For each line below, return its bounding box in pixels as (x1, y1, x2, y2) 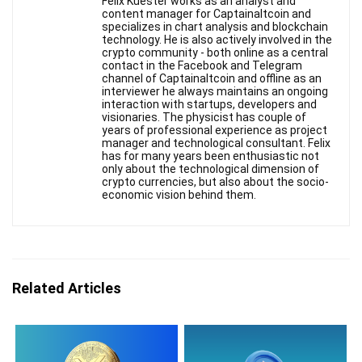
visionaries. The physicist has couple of (102, 111, 306, 124)
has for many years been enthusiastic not (102, 149, 319, 163)
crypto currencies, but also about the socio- (102, 175, 329, 189)
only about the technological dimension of (102, 162, 319, 176)
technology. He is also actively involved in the (102, 33, 332, 47)
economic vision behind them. (102, 188, 256, 202)
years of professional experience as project (102, 124, 327, 137)
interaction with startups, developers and (102, 98, 317, 112)
